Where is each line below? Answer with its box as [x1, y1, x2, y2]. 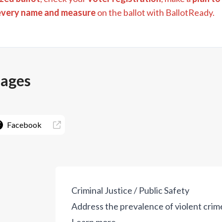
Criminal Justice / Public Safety [71, 185, 189, 196]
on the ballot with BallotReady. [96, 7, 215, 18]
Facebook [6, 120, 42, 130]
